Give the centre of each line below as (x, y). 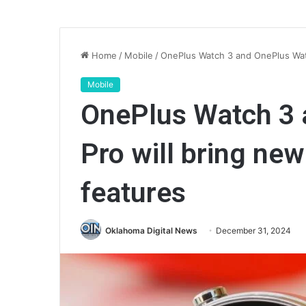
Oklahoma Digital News (151, 231)
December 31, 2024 (253, 231)
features (133, 193)
